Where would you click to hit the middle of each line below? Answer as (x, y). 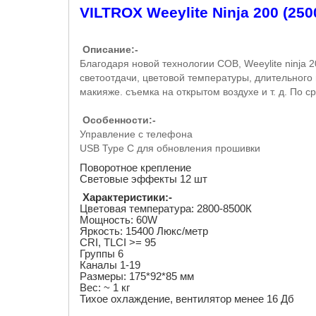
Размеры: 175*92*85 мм (137, 276)
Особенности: (116, 120)
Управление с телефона (136, 134)
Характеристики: (126, 197)
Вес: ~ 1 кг (105, 287)
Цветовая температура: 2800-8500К (166, 208)
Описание (105, 49)
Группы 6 (102, 254)
